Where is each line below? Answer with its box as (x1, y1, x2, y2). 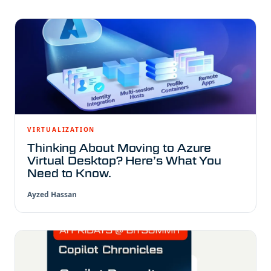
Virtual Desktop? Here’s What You (27, 154, 222, 167)
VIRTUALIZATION (27, 125, 96, 134)
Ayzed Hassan (27, 189, 77, 200)
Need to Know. (27, 166, 111, 180)
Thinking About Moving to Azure (27, 141, 212, 154)
